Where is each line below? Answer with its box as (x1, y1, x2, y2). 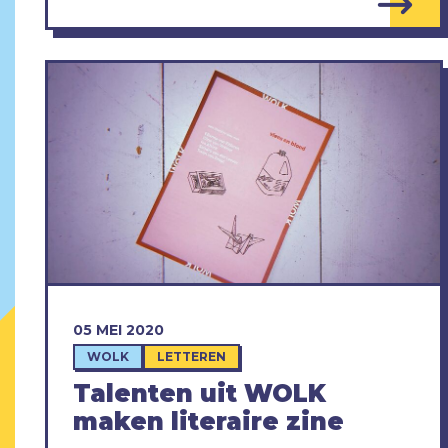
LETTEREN (157, 349, 226, 365)
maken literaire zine (73, 407, 344, 437)
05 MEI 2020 (73, 321, 164, 340)
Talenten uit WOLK (73, 379, 326, 409)
